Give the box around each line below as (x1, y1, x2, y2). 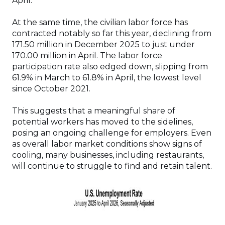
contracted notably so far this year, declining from (12, 29, 211, 38)
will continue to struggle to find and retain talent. (12, 161, 212, 171)
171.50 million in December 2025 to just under (12, 40, 195, 49)
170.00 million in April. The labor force (12, 51, 162, 60)
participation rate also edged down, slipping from (12, 62, 208, 71)
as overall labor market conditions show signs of (12, 139, 202, 149)
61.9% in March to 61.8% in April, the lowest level (12, 73, 201, 82)
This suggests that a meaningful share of (12, 106, 175, 116)
